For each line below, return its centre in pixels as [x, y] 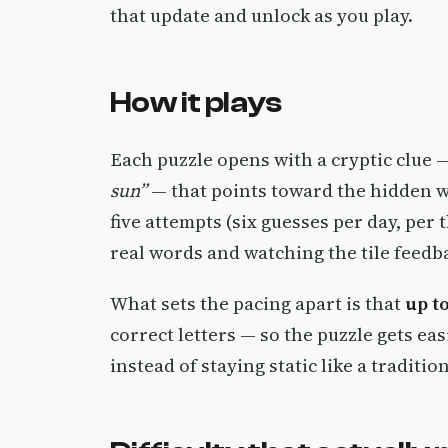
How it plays [196, 102]
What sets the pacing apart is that [257, 303]
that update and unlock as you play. [261, 15]
